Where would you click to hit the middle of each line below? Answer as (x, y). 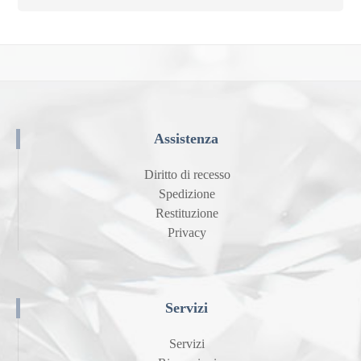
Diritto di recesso (187, 174)
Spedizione (187, 193)
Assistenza (186, 138)
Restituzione (187, 213)
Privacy (187, 232)
